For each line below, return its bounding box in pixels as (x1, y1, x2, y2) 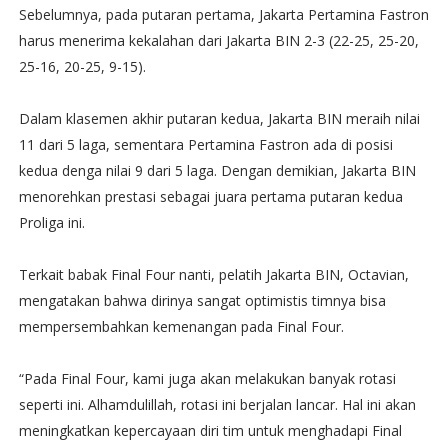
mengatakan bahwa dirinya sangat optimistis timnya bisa (18, 291, 386, 310)
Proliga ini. (18, 213, 85, 232)
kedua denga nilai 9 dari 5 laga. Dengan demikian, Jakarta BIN (18, 161, 416, 180)
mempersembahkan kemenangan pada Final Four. (18, 317, 348, 336)
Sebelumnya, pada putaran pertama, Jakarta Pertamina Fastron (18, 5, 429, 24)
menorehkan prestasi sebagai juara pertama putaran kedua (18, 187, 403, 206)
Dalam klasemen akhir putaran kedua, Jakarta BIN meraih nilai (18, 109, 420, 128)
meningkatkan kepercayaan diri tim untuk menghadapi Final (18, 421, 402, 440)
